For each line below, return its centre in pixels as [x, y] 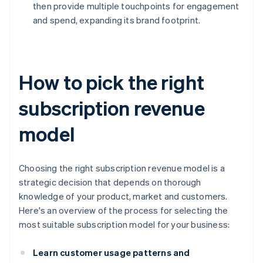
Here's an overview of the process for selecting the [124, 210]
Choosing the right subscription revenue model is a [122, 168]
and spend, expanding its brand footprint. [117, 20]
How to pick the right [112, 82]
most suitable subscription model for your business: [124, 225]
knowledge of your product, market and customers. [123, 196]
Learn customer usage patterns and [112, 253]
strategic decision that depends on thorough [110, 182]
